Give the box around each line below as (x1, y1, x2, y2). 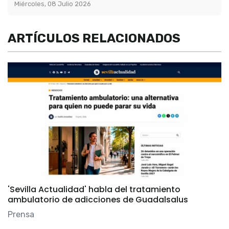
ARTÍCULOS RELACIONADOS (8, 31, 180, 45)
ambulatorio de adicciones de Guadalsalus (8, 194, 188, 206)
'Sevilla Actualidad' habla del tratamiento (8, 184, 180, 196)
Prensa (8, 210, 34, 220)
